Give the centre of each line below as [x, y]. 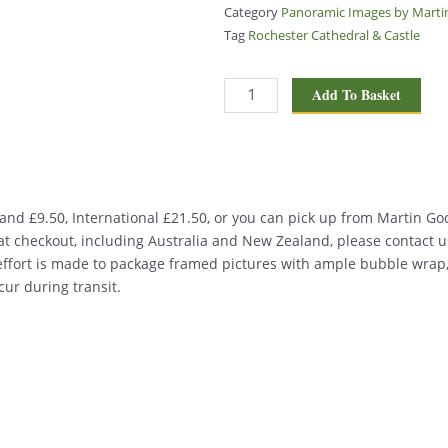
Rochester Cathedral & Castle [334, 36]
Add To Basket [357, 94]
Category [251, 13]
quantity [251, 203]
